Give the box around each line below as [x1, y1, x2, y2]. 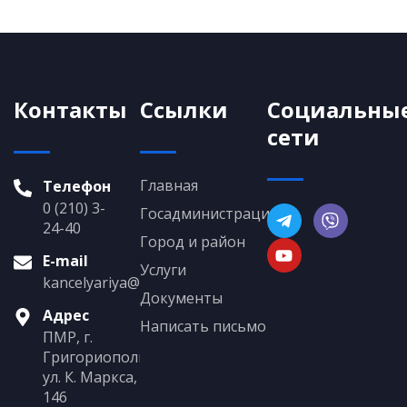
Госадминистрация [140, 203, 278, 224]
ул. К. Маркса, [43, 367, 137, 388]
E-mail [43, 251, 88, 272]
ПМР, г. [43, 327, 93, 348]
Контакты [14, 94, 127, 125]
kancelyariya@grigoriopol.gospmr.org [43, 273, 302, 293]
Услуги [140, 260, 187, 281]
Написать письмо [140, 316, 267, 337]
